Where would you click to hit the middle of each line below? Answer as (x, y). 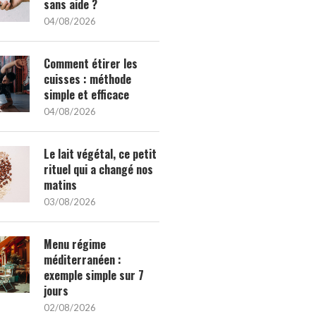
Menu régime (75, 244)
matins (60, 185)
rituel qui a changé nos (98, 170)
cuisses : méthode (87, 79)
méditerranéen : (83, 260)
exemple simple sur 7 (94, 275)
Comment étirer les (91, 64)
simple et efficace (86, 95)
